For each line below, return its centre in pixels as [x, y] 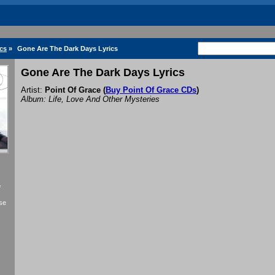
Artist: [33, 90]
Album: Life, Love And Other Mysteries [90, 99]
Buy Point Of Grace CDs [151, 90]
